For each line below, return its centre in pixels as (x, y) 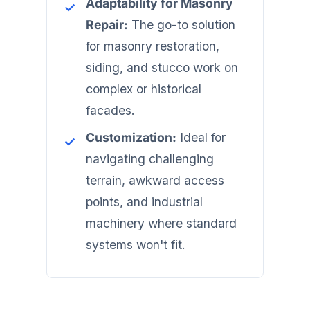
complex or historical (144, 89)
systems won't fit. (136, 244)
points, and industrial (144, 201)
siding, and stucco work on (162, 67)
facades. (110, 110)
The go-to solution (182, 24)
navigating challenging (150, 158)
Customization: (131, 137)
